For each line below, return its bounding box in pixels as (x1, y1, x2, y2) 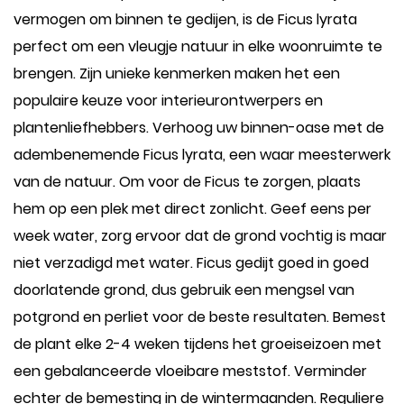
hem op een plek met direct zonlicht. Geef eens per (14, 198, 372, 219)
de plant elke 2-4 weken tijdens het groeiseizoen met (14, 334, 381, 354)
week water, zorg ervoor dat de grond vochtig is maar (14, 225, 387, 246)
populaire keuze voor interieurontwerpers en (14, 90, 323, 111)
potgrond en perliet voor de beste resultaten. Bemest (14, 307, 386, 327)
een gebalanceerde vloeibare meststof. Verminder (14, 361, 367, 381)
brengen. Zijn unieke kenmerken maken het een (14, 63, 340, 84)
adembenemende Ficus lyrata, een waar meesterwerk (14, 144, 390, 165)
